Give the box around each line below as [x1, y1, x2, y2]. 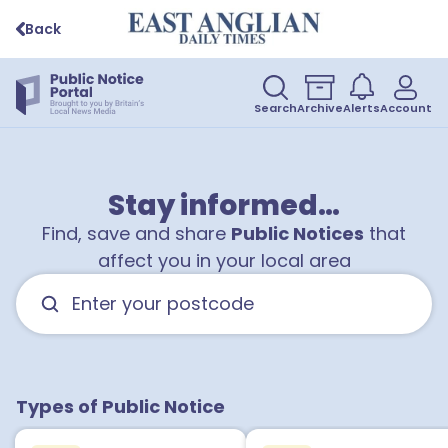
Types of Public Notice [16, 394, 225, 419]
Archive [297, 100, 343, 116]
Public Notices [231, 221, 364, 246]
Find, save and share [42, 221, 231, 246]
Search [254, 100, 297, 116]
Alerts [343, 100, 380, 116]
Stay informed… [108, 186, 340, 225]
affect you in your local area [97, 248, 351, 273]
